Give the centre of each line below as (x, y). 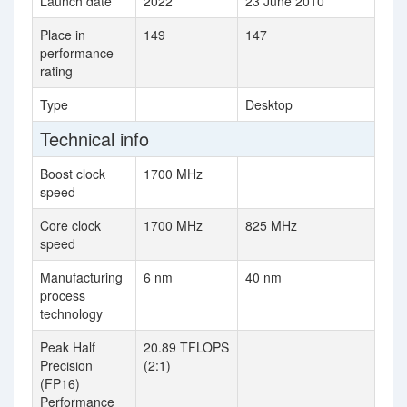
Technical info (94, 139)
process (63, 295)
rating (56, 71)
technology (71, 313)
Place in (63, 35)
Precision (66, 365)
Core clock (70, 225)
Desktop (269, 104)
